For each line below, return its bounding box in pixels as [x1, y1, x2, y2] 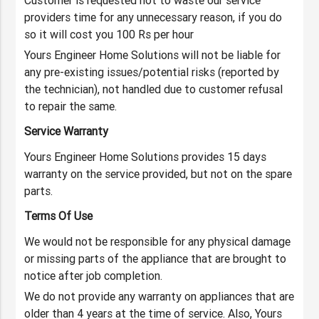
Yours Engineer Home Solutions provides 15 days [24, 150, 267, 164]
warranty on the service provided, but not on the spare [24, 167, 293, 182]
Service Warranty [24, 124, 109, 139]
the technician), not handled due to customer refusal [24, 82, 283, 97]
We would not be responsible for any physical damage [24, 234, 291, 249]
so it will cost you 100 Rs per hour [24, 27, 194, 42]
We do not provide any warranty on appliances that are [24, 289, 295, 304]
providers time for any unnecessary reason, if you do [24, 10, 283, 25]
